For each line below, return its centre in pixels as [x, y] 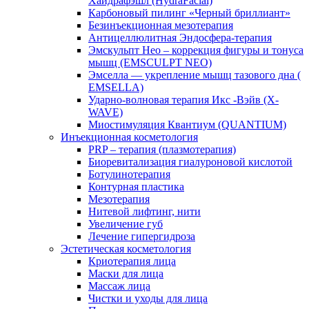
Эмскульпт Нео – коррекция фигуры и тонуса [196, 50]
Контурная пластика [136, 187]
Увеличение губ [126, 224]
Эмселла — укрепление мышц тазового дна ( [195, 75]
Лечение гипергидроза [142, 236]
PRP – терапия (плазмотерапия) [162, 149]
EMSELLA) [116, 87]
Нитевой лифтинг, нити [144, 211]
